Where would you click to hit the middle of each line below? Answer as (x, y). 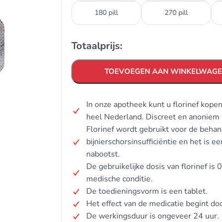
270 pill (176, 13)
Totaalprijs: (97, 46)
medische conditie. (119, 179)
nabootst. (103, 154)
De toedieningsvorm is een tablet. (147, 191)
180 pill (106, 13)
